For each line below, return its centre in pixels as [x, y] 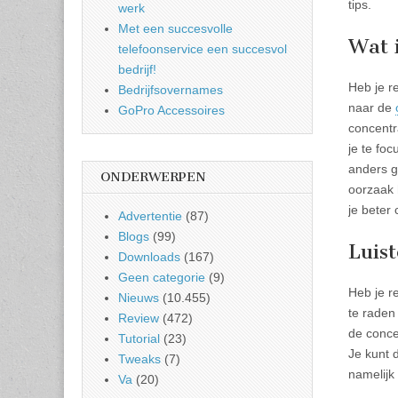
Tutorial [139, 338]
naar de [372, 108]
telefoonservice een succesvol [203, 49]
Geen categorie [162, 277]
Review [139, 318]
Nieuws [139, 298]
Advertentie [150, 216]
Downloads [149, 257]
